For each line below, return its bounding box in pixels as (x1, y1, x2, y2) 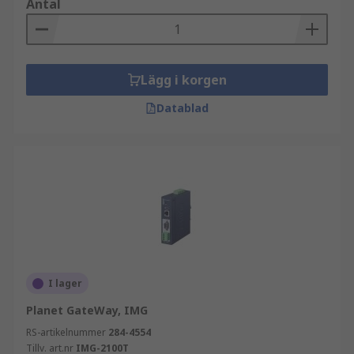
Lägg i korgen (140, 71, 227, 88)
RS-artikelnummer (26, 326, 106, 339)
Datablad (156, 100, 209, 115)
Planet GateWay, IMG (26, 303, 148, 318)
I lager (48, 277, 82, 290)
